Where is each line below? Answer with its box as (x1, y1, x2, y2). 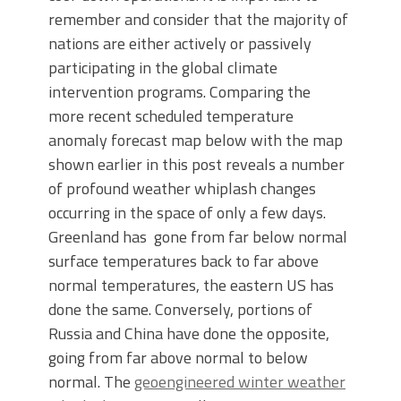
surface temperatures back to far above (48, 248, 319, 273)
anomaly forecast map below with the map (48, 127, 343, 152)
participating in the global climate (48, 55, 277, 80)
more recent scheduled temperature (48, 103, 294, 128)
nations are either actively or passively (48, 30, 311, 55)
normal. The (48, 369, 134, 394)
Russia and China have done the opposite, (48, 320, 329, 346)
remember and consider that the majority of (48, 6, 348, 31)
